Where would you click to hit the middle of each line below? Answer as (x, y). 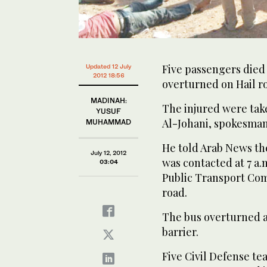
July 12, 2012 (108, 152)
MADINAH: (108, 100)
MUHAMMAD (108, 122)
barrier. (180, 232)
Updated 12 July (108, 66)
